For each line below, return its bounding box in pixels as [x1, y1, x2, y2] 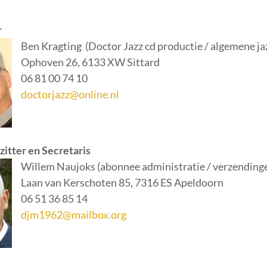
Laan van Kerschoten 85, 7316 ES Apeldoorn [21, 176, 223, 189]
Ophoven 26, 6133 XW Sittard [21, 55, 160, 69]
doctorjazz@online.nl [21, 88, 119, 101]
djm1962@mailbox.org [21, 208, 126, 221]
